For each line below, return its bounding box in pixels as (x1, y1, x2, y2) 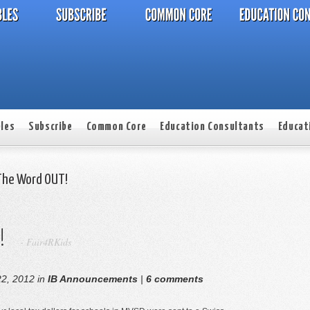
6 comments (146, 273, 203, 284)
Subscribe (28, 121, 73, 133)
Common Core (86, 121, 147, 133)
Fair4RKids (26, 235, 71, 248)
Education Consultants (160, 121, 264, 133)
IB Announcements (48, 273, 138, 284)
